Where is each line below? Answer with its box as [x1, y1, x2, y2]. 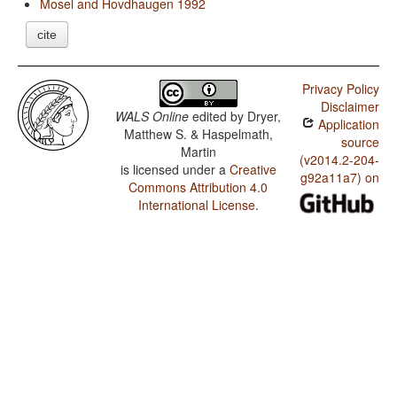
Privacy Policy [301, 80, 379, 98]
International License [137, 196, 255, 214]
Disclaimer [320, 97, 379, 116]
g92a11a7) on [300, 168, 379, 187]
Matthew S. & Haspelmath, [123, 125, 273, 144]
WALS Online [115, 107, 190, 126]
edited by [189, 107, 248, 126]
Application [314, 115, 379, 134]
